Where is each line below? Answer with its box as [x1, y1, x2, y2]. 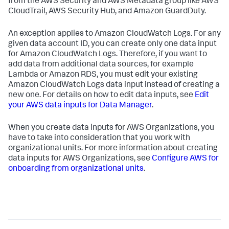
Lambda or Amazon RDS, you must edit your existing [8, 71, 198, 79]
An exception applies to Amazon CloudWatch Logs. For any [8, 30, 221, 38]
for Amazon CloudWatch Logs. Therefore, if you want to [8, 51, 207, 59]
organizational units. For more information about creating [8, 145, 218, 153]
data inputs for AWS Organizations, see [8, 155, 152, 163]
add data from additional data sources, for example [8, 61, 194, 69]
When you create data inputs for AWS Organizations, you [8, 124, 214, 132]
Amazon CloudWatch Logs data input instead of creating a [8, 81, 220, 89]
